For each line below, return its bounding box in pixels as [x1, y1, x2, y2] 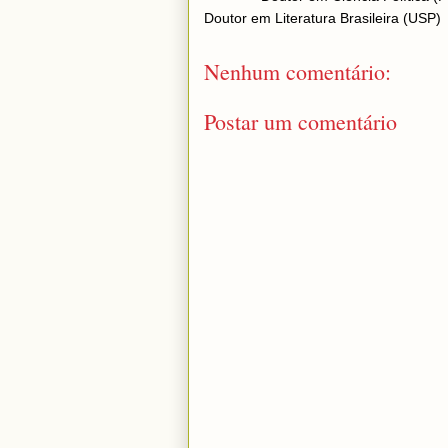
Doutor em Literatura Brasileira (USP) [204, 10, 441, 26]
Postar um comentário [204, 107, 397, 136]
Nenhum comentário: [204, 57, 391, 86]
